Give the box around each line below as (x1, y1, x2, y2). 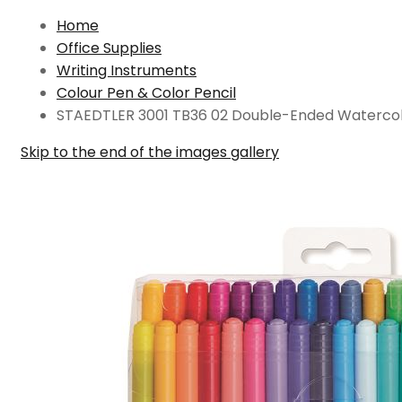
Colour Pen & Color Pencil (57, 83, 236, 103)
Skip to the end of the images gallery (21, 142, 279, 162)
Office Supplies (57, 38, 162, 58)
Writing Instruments (57, 60, 197, 81)
